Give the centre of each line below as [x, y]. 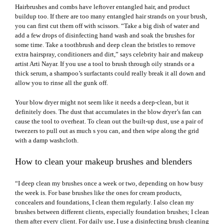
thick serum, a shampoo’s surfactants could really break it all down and [110, 73]
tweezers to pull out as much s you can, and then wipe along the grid [107, 130]
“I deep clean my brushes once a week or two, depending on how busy [109, 183]
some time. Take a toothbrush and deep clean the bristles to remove [105, 44]
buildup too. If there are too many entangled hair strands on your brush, [111, 16]
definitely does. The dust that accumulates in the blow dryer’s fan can [108, 111]
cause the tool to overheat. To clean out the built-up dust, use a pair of [109, 121]
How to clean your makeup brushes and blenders [103, 161]
